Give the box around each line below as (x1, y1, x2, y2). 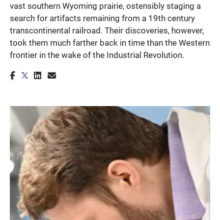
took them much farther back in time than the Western (10, 36, 210, 48)
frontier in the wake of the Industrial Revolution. (10, 49, 184, 60)
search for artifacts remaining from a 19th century (10, 12, 195, 24)
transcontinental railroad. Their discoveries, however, (10, 24, 204, 36)
